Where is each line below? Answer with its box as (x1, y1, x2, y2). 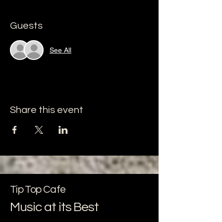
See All (50, 46, 71, 54)
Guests (10, 21, 43, 31)
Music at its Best (10, 201, 99, 214)
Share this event (10, 105, 83, 115)
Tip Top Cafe (10, 184, 66, 195)
